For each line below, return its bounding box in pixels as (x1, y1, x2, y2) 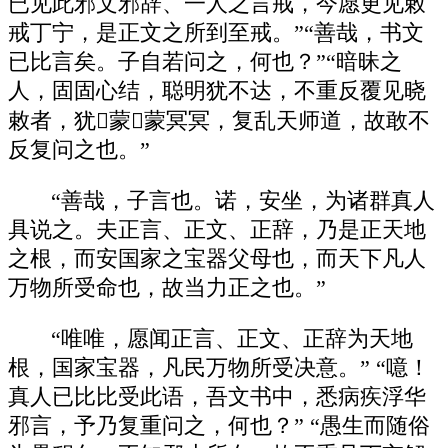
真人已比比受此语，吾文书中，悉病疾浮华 (8, 384, 426, 409)
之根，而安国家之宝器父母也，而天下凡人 (8, 247, 426, 271)
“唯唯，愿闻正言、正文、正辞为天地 (51, 326, 414, 351)
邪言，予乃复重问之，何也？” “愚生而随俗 (8, 413, 430, 438)
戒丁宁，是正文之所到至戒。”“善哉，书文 (8, 21, 424, 46)
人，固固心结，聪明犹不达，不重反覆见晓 (8, 79, 426, 104)
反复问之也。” (8, 138, 150, 163)
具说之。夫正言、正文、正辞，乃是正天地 (8, 218, 426, 242)
